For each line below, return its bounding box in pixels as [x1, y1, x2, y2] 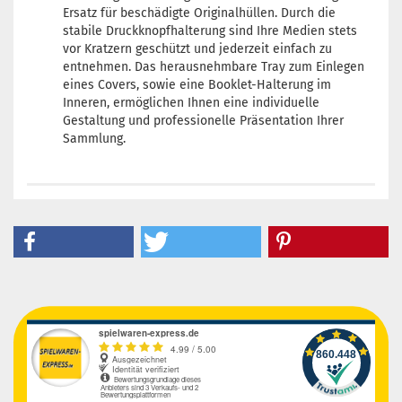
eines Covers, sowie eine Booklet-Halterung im [63, 77, 331, 92]
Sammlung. [63, 131, 126, 146]
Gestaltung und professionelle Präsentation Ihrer [63, 113, 344, 128]
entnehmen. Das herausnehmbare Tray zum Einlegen [63, 59, 364, 74]
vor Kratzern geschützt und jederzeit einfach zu [63, 41, 332, 57]
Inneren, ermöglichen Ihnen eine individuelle [63, 95, 319, 110]
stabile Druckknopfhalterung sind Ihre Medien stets [63, 23, 357, 39]
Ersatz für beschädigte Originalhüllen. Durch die [63, 5, 336, 21]
